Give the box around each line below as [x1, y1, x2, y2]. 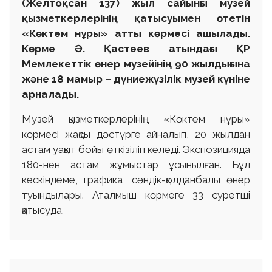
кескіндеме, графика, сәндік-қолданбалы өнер [22, 174, 250, 186]
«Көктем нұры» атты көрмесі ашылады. [22, 27, 250, 40]
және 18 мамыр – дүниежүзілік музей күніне [22, 73, 250, 86]
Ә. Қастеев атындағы [74, 42, 217, 55]
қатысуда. [22, 204, 64, 217]
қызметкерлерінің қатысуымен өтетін [22, 12, 250, 25]
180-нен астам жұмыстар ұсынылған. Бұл [22, 158, 250, 171]
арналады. [22, 88, 79, 101]
